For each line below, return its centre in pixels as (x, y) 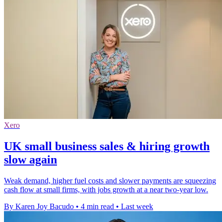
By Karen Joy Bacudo (39, 206)
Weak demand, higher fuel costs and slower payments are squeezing (110, 180)
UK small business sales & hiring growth (107, 146)
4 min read (97, 206)
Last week (137, 206)
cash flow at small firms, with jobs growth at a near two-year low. (106, 189)
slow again (30, 159)
